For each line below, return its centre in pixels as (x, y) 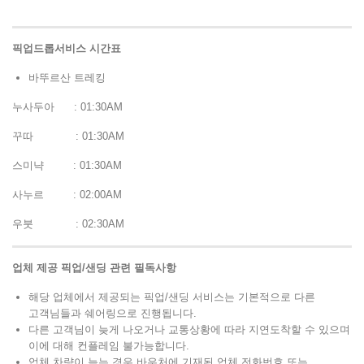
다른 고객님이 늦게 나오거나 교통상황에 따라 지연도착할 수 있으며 (189, 330)
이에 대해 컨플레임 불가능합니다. (109, 346)
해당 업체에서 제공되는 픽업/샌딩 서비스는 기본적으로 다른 (172, 297)
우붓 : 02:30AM (68, 224)
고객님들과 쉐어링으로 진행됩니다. (113, 314)
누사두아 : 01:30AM (67, 107)
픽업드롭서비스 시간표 (67, 49)
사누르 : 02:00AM (67, 195)
